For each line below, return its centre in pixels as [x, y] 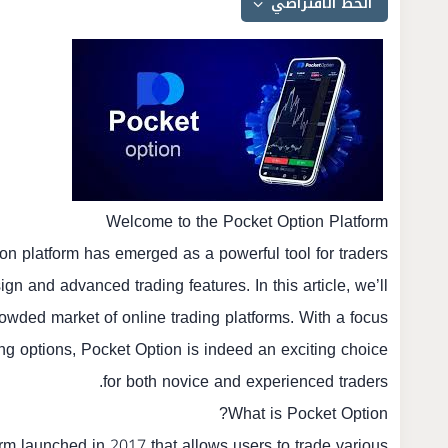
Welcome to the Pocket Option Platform [247, 221]
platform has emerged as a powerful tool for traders [202, 253]
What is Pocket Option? [308, 413]
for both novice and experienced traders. [245, 381]
